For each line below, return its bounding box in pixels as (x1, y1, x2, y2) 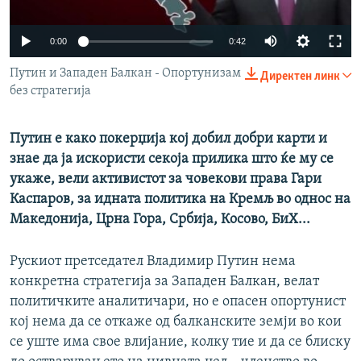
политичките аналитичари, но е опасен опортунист (10, 294, 346, 310)
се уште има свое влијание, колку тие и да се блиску (10, 334, 351, 351)
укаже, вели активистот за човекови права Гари (10, 172, 322, 188)
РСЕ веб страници (27, 10, 139, 26)
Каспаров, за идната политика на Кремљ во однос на (10, 192, 351, 208)
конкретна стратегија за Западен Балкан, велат (10, 274, 319, 290)
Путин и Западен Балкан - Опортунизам (10, 67, 241, 81)
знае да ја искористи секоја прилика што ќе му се (10, 151, 334, 168)
